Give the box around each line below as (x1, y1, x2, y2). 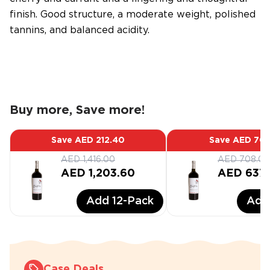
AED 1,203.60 (61, 169, 135, 178)
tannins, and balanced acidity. (10, 26, 149, 35)
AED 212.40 (75, 137, 125, 144)
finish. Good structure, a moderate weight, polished (10, 10, 256, 19)
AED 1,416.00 (61, 156, 115, 163)
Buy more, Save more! (10, 105, 145, 116)
